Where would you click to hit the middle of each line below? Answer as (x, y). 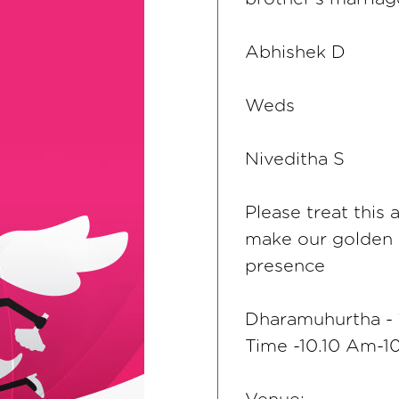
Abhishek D (295, 53)
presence (285, 266)
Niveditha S (295, 159)
